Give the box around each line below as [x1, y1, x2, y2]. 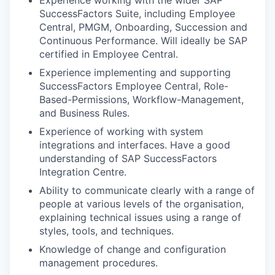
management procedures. [39, 256, 158, 269]
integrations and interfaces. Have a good [39, 138, 230, 151]
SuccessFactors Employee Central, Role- [39, 79, 228, 92]
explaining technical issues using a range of [39, 211, 241, 223]
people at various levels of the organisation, [39, 197, 244, 210]
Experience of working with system [39, 125, 203, 137]
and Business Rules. [39, 106, 130, 119]
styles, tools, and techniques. [39, 224, 174, 237]
